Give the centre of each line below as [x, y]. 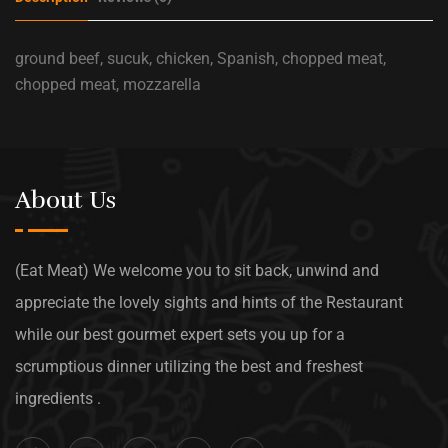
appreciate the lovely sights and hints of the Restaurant [209, 303]
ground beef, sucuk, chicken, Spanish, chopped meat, [200, 59]
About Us [65, 200]
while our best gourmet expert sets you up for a [180, 335]
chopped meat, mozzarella [108, 85]
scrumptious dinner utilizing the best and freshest [189, 367]
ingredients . [58, 399]
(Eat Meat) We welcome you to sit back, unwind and [197, 271]
